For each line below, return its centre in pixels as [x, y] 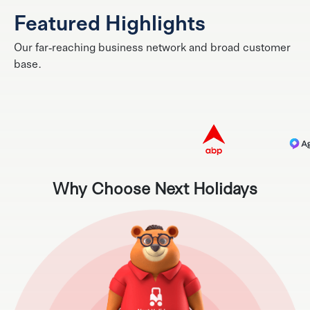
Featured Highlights [110, 22]
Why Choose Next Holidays [155, 188]
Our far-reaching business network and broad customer [152, 47]
